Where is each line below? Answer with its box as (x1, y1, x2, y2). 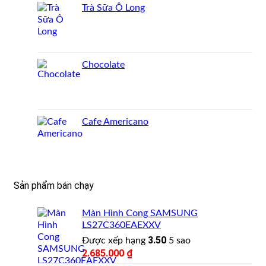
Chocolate (82, 60, 125, 70)
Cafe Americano (82, 117, 148, 127)
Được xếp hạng (82, 236, 148, 246)
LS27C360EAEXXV (82, 220, 161, 230)
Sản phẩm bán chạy (14, 180, 94, 192)
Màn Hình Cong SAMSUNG (82, 208, 198, 218)
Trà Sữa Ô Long (82, 3, 145, 13)
